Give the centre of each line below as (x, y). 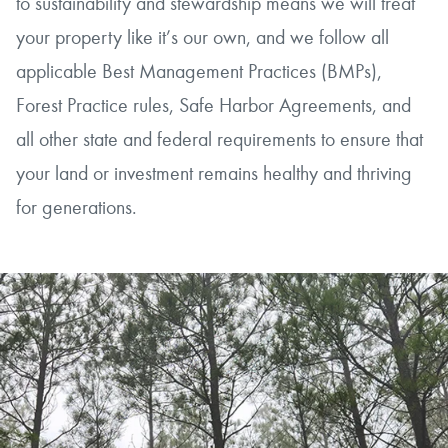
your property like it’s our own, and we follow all (203, 37)
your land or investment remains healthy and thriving (214, 173)
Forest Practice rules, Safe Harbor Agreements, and (214, 105)
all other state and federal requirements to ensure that (220, 139)
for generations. (77, 207)
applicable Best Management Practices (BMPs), (199, 71)
